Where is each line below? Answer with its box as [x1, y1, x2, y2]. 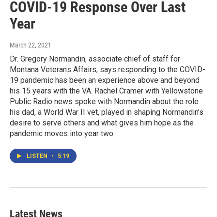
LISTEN [27, 153, 49, 160]
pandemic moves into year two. [10, 129, 115, 139]
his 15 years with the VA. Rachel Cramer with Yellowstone [10, 86, 203, 96]
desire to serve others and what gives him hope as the [10, 118, 194, 128]
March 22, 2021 [10, 41, 51, 49]
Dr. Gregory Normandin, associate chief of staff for [10, 54, 180, 64]
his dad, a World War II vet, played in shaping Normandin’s [10, 108, 203, 117]
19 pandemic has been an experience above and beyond [10, 76, 200, 85]
